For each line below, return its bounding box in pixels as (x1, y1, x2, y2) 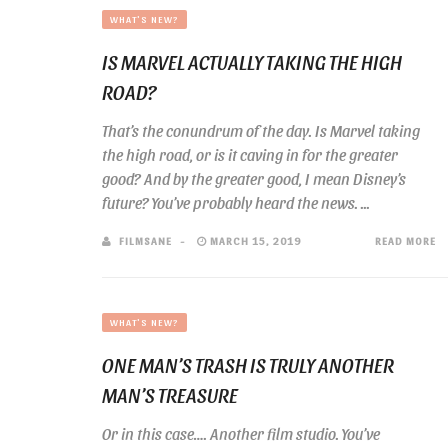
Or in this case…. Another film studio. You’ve (102, 424, 380, 443)
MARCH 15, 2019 (207, 234, 301, 247)
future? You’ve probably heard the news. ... (102, 193, 370, 212)
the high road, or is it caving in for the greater (102, 145, 398, 164)
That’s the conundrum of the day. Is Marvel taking (102, 121, 420, 140)
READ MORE (375, 234, 436, 247)
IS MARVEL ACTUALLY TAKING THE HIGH (102, 50, 402, 74)
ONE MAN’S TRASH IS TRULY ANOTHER (102, 353, 394, 377)
